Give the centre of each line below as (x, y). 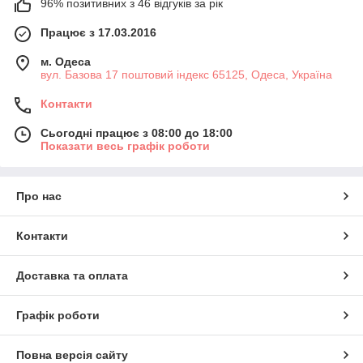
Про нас (39, 196)
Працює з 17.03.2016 (98, 33)
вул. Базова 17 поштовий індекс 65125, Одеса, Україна (186, 75)
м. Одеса (66, 62)
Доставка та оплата (72, 276)
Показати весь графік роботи (125, 146)
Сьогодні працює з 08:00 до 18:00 (137, 133)
